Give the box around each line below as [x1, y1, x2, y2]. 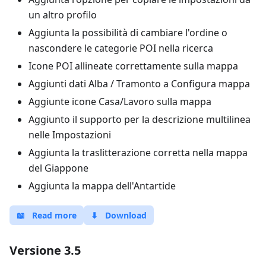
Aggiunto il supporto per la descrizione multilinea [28, 113, 251, 126]
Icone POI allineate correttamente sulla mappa [28, 59, 238, 72]
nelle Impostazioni [28, 128, 111, 141]
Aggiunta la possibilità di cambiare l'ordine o [28, 26, 227, 39]
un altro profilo [28, 8, 97, 21]
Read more [32, 210, 77, 221]
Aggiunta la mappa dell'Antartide [28, 179, 176, 192]
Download [105, 210, 147, 221]
